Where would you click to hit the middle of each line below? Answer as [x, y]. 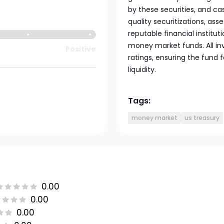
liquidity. [142, 69]
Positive [80, 49]
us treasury [202, 118]
